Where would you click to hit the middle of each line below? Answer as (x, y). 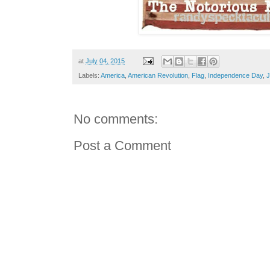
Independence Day (235, 76)
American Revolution (158, 76)
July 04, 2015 (105, 61)
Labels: (89, 76)
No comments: (116, 119)
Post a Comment (122, 146)
